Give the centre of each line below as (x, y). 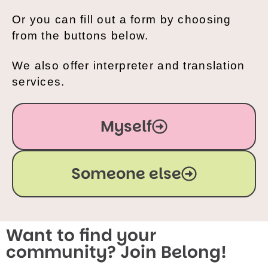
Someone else (127, 173)
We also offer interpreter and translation (129, 65)
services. (39, 81)
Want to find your (81, 235)
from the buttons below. (82, 36)
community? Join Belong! (116, 252)
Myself (127, 126)
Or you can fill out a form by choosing (122, 20)
